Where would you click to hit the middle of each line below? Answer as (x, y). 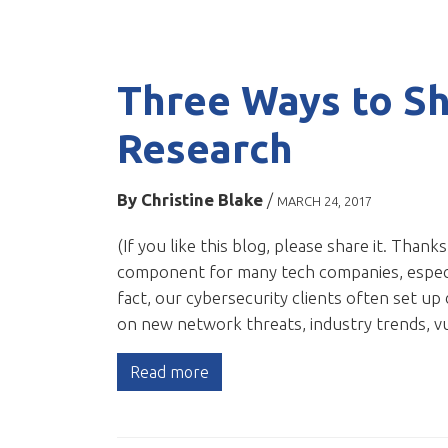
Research (205, 149)
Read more (169, 372)
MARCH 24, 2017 (324, 201)
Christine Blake (202, 200)
